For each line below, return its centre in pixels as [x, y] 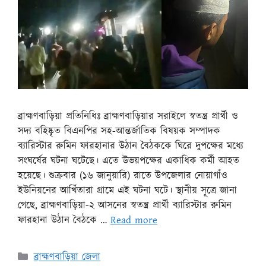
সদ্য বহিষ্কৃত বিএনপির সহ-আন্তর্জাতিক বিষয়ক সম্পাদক [119, 131]
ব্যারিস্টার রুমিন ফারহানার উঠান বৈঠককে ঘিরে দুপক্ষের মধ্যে [131, 146]
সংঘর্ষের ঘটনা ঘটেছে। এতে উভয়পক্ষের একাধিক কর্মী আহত [129, 161]
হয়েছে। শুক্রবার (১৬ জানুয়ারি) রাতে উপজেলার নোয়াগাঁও [123, 175]
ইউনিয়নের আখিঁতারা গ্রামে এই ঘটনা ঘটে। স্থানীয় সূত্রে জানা [127, 190]
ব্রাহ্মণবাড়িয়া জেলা [67, 257]
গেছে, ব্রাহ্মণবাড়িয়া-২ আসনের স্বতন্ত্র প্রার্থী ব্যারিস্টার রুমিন [125, 205]
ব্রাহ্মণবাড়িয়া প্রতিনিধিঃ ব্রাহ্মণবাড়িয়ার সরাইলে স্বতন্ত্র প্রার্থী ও [128, 116]
